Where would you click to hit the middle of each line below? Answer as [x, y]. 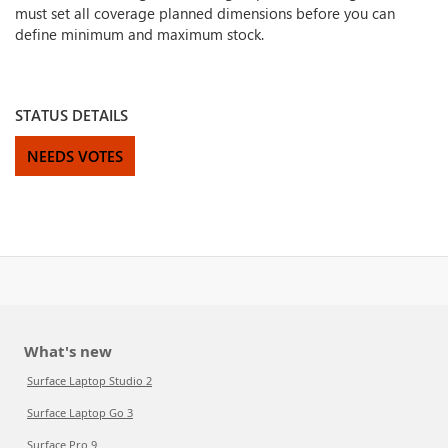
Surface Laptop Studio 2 [89, 380]
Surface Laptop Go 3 [80, 412]
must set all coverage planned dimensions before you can [205, 13]
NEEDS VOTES [75, 156]
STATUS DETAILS [71, 115]
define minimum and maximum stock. [139, 34]
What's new [68, 351]
